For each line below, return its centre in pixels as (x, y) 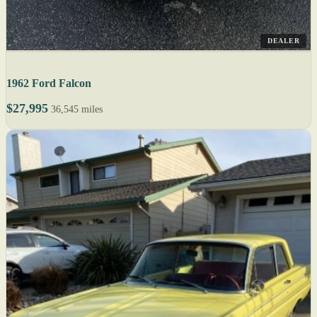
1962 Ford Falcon (49, 83)
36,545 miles (77, 109)
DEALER (283, 40)
